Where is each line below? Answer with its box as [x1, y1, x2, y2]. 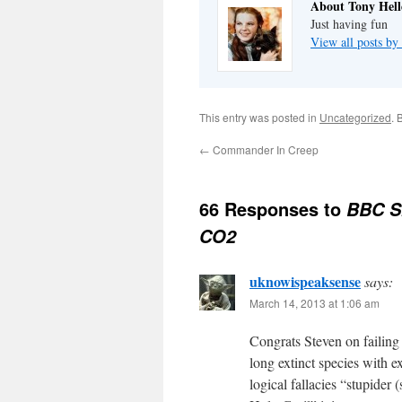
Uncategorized [319, 109, 391, 125]
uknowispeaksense [249, 270, 361, 292]
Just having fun [310, 14, 388, 32]
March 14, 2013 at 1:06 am [249, 294, 380, 310]
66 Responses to [199, 195, 346, 222]
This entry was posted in [199, 109, 319, 125]
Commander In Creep [210, 141, 319, 157]
